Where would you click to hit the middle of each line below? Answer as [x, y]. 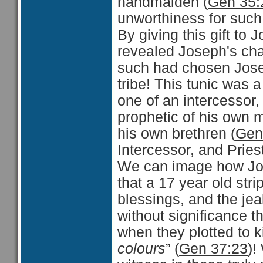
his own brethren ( [176, 134]
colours [141, 249]
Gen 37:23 [213, 249]
